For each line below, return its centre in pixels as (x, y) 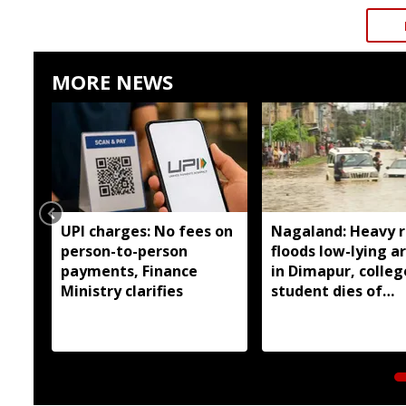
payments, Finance (129, 271)
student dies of (326, 290)
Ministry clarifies (122, 290)
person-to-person (124, 251)
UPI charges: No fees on (147, 231)
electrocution (320, 310)
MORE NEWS (112, 82)
